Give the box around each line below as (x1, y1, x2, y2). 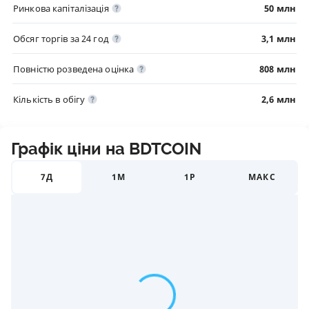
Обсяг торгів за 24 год (13, 32, 109, 45)
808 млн (259, 63, 296, 75)
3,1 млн (261, 32, 296, 45)
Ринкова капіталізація (13, 2, 109, 14)
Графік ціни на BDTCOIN (11, 139, 201, 159)
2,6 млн (261, 93, 296, 106)
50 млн (264, 2, 296, 14)
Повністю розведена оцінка (13, 63, 134, 75)
